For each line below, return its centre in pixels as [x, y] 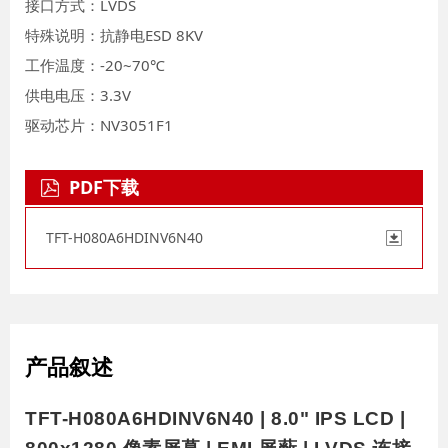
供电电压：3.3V [78, 95]
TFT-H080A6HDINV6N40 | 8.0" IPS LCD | [215, 419]
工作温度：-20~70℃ [95, 65]
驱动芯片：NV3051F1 [99, 125]
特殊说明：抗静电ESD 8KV [114, 35]
